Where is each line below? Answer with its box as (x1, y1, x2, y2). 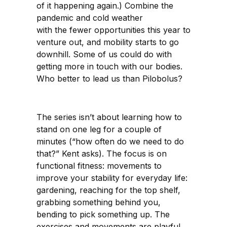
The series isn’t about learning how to (36, 111, 182, 122)
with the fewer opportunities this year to (36, 24, 191, 35)
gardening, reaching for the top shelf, (36, 184, 180, 195)
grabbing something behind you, (36, 197, 161, 207)
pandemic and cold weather (36, 12, 143, 23)
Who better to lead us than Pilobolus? (36, 73, 182, 84)
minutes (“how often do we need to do (36, 136, 184, 146)
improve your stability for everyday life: (36, 172, 187, 183)
